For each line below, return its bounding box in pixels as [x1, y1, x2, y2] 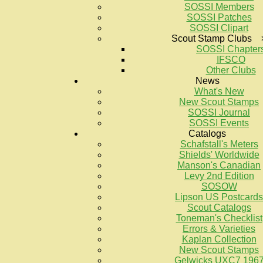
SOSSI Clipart [190, 23, 248, 33]
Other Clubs [205, 65, 256, 75]
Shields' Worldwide [178, 150, 259, 160]
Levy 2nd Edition [184, 171, 254, 181]
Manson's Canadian [177, 160, 261, 170]
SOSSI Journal [188, 107, 250, 117]
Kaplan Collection [181, 234, 257, 244]
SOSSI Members [184, 2, 254, 12]
